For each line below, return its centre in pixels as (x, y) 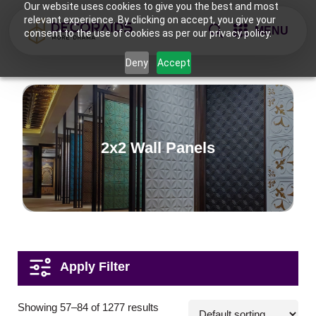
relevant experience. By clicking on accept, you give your (150, 20)
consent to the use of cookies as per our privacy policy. (147, 33)
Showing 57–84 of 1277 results (89, 307)
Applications (80, 301)
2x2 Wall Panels (158, 148)
